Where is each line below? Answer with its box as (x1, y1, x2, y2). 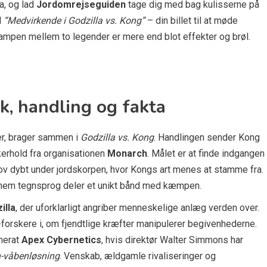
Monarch (107, 147, 147, 159)
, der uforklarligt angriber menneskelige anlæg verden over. (15, 201, 259, 213)
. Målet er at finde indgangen (147, 147, 265, 159)
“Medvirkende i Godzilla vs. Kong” (4, 14, 145, 26)
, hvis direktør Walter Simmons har (101, 234, 243, 246)
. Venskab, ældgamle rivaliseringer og (60, 250, 216, 262)
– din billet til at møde (145, 14, 238, 26)
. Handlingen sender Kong (154, 131, 260, 143)
